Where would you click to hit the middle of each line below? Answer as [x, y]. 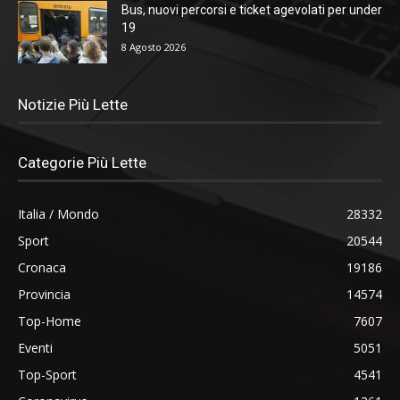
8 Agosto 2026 [154, 46]
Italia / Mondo [58, 213]
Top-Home [50, 321]
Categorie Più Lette [82, 162]
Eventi [35, 347]
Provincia [44, 294]
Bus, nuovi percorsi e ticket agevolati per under [252, 9]
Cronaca [42, 267]
